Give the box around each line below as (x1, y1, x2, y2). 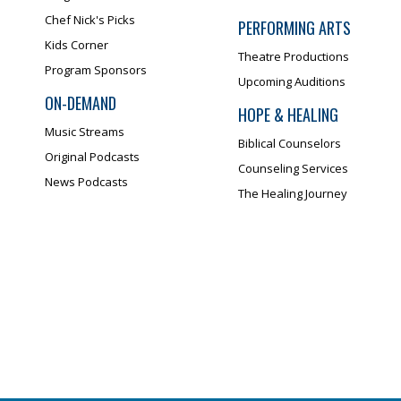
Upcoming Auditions (237, 73, 346, 90)
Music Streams (45, 123, 124, 140)
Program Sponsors (45, 61, 147, 78)
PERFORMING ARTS (237, 15, 351, 39)
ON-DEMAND (45, 90, 116, 115)
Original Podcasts (45, 148, 140, 165)
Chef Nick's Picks (45, 11, 135, 28)
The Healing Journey (237, 184, 347, 201)
